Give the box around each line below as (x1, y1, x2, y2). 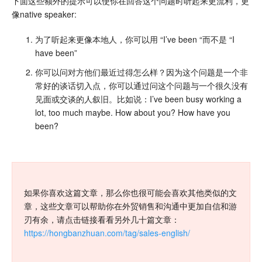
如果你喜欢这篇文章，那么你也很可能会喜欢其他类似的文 (24, 186, 237, 198)
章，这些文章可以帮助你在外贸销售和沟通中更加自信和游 (24, 199, 237, 212)
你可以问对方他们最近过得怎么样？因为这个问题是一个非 (35, 65, 248, 78)
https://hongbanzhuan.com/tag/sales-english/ (24, 226, 190, 239)
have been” (35, 46, 77, 58)
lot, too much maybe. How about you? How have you (35, 106, 230, 118)
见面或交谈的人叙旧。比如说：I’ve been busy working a (35, 92, 242, 105)
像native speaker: (12, 8, 77, 20)
